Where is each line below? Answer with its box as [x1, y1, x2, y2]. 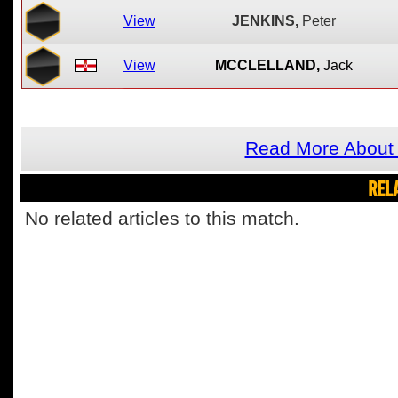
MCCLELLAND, [214, 58, 320, 73]
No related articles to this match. [25, 208, 299, 229]
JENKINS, [231, 13, 298, 28]
